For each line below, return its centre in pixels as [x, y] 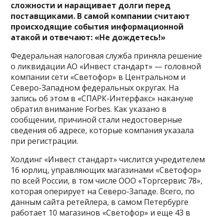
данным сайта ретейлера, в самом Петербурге [100, 202]
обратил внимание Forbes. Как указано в [89, 109]
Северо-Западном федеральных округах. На [95, 88]
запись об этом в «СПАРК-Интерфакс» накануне [102, 99]
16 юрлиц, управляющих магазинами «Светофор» [106, 170]
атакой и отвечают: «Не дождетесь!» [88, 38]
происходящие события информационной [97, 27]
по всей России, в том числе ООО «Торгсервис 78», [107, 181]
